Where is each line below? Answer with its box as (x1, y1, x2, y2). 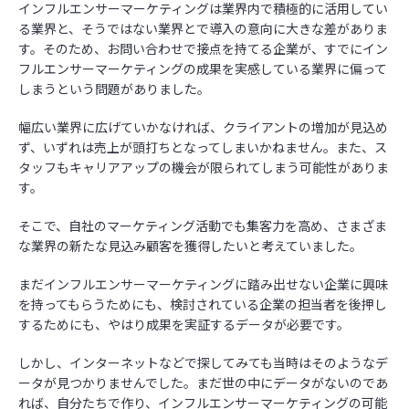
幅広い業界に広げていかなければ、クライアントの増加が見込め (18, 118, 388, 136)
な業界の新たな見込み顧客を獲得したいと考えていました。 (18, 236, 362, 255)
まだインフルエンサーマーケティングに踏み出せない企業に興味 (18, 275, 388, 293)
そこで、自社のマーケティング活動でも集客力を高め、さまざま (18, 216, 387, 235)
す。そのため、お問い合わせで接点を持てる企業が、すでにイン (18, 39, 388, 58)
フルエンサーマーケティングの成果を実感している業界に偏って (18, 59, 387, 78)
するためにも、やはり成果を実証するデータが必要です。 (18, 315, 350, 333)
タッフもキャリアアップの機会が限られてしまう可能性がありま (18, 158, 389, 176)
